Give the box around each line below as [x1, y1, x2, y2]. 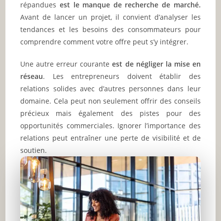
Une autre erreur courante [20, 59, 110, 69]
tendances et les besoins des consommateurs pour [20, 25, 201, 35]
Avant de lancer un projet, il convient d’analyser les [20, 12, 201, 22]
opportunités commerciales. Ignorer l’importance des [20, 121, 201, 131]
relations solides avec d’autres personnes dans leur [20, 84, 201, 94]
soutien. [20, 146, 47, 155]
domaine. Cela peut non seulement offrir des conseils [20, 96, 201, 106]
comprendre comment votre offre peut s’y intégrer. [20, 37, 189, 47]
